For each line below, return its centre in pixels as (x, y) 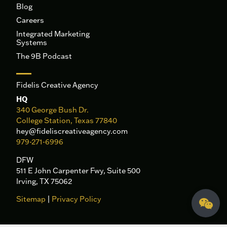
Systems (32, 43)
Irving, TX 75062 (44, 181)
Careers (30, 20)
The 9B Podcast (44, 56)
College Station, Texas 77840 (67, 121)
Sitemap (31, 199)
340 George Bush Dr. (53, 110)
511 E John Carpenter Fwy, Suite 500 (79, 170)
